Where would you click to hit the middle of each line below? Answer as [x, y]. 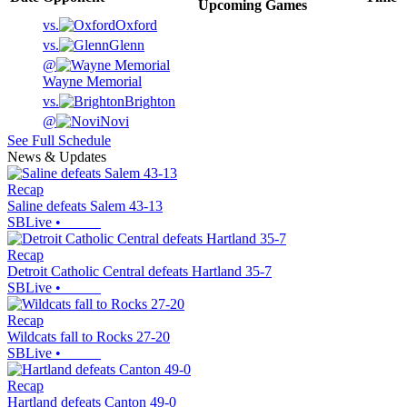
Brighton [150, 102]
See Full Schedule [59, 141]
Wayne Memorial [92, 82]
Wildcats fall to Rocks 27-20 [89, 337]
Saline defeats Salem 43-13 [85, 206]
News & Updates [57, 157]
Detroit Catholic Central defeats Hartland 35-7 [139, 272]
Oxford [136, 25]
